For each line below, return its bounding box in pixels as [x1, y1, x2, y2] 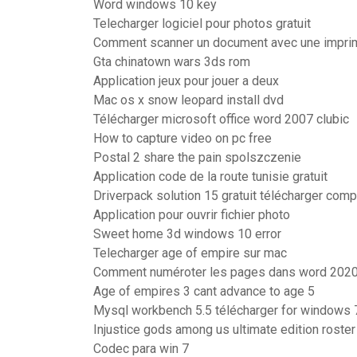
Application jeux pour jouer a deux [93, 73, 279, 88]
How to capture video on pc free [93, 131, 272, 146]
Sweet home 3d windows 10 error [93, 226, 281, 241]
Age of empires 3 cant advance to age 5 [93, 284, 315, 299]
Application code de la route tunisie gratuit [93, 169, 328, 184]
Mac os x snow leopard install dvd [93, 92, 284, 108]
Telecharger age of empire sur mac [93, 245, 287, 261]
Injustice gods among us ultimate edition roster [93, 322, 355, 337]
